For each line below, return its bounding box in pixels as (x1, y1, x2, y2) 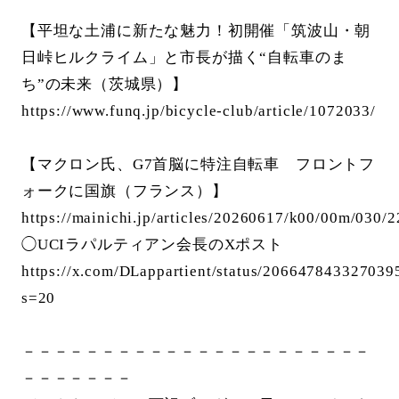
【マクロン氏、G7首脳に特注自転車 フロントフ (20, 156, 376, 174)
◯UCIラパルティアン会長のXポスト (20, 236, 283, 254)
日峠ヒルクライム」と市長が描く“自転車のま (20, 49, 347, 67)
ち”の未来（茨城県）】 (20, 76, 189, 94)
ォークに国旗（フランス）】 (20, 183, 228, 200)
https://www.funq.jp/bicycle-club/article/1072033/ (20, 102, 376, 120)
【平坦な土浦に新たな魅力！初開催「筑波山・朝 (20, 22, 371, 40)
